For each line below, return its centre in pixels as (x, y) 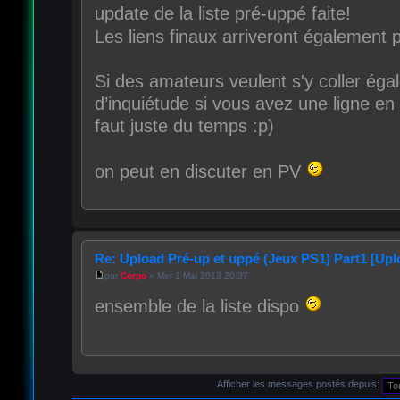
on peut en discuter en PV (200, 171)
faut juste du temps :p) (184, 125)
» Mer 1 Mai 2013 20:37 (197, 275)
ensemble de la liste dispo (199, 306)
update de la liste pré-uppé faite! (222, 13)
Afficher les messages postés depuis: (300, 384)
